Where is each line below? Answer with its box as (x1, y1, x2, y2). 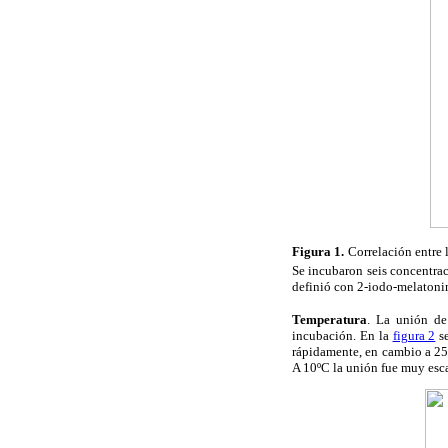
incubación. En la (292, 328, 393, 343)
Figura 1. (292, 244, 348, 260)
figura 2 (392, 328, 436, 343)
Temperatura (292, 312, 367, 327)
